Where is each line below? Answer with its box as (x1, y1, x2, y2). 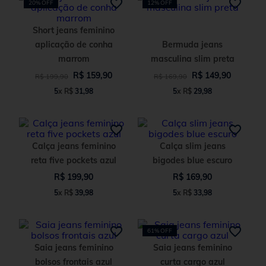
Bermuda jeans (162, 39, 223, 50)
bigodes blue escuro (153, 154, 232, 166)
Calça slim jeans (159, 140, 226, 151)
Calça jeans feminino (31, 140, 116, 151)
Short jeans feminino (33, 24, 115, 36)
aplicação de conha (34, 39, 113, 50)
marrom (58, 53, 90, 64)
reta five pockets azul (31, 154, 116, 166)
